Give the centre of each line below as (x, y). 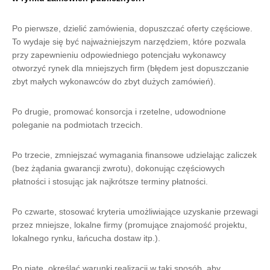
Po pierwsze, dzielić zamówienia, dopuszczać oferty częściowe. (132, 28)
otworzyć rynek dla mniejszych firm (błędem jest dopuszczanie (130, 68)
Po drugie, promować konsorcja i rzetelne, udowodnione (119, 111)
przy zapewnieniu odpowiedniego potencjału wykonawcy (119, 55)
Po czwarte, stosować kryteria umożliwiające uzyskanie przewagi (135, 212)
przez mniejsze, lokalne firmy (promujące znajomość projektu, (130, 225)
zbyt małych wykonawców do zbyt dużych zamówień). (114, 81)
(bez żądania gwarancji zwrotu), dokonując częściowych (118, 168)
